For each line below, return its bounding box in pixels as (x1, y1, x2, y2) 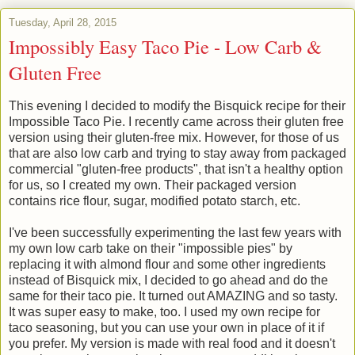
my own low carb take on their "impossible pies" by (9, 241, 292, 255)
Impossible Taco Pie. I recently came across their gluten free (9, 114, 344, 128)
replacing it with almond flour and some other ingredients (9, 257, 326, 271)
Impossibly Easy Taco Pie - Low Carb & (9, 32, 322, 59)
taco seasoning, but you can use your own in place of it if (9, 320, 324, 334)
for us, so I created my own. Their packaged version (9, 177, 296, 192)
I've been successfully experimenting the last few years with (9, 225, 342, 239)
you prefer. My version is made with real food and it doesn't (9, 336, 335, 350)
